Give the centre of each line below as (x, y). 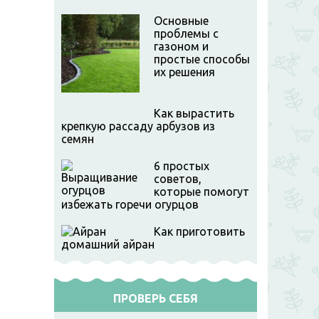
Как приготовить (199, 231)
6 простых (182, 166)
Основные (181, 21)
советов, (178, 179)
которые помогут (202, 192)
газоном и (181, 46)
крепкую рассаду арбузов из (138, 126)
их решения (184, 72)
